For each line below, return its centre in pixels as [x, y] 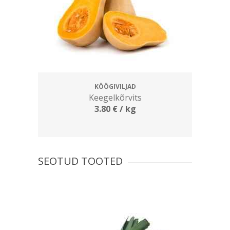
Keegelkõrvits [115, 97]
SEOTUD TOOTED [80, 161]
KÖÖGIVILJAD [115, 86]
